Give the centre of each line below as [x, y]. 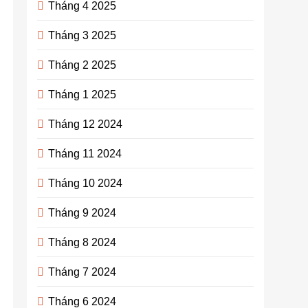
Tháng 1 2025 [82, 94]
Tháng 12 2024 [86, 124]
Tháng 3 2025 [82, 35]
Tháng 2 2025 [82, 65]
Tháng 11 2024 [85, 153]
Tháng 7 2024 [82, 272]
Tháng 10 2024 [86, 183]
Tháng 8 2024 [82, 242]
